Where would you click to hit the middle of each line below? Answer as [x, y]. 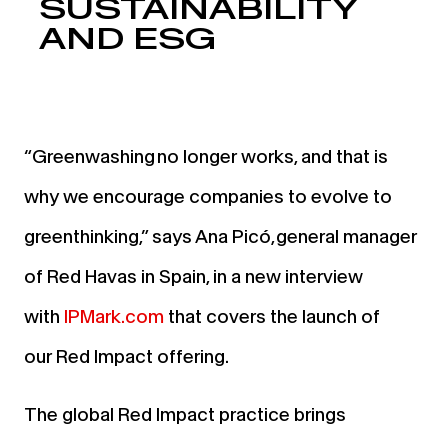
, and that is [341, 156]
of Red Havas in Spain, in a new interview [193, 276]
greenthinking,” [88, 236]
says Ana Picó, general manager [284, 236]
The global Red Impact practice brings [185, 414]
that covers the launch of [272, 316]
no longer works [225, 156]
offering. [190, 356]
